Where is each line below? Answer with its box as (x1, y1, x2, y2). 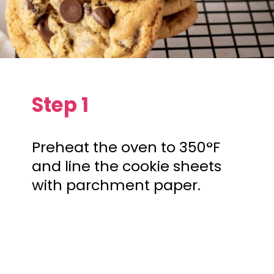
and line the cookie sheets (32, 155, 222, 176)
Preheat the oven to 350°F (32, 136, 221, 157)
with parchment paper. (32, 174, 201, 195)
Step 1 (32, 91, 89, 119)
